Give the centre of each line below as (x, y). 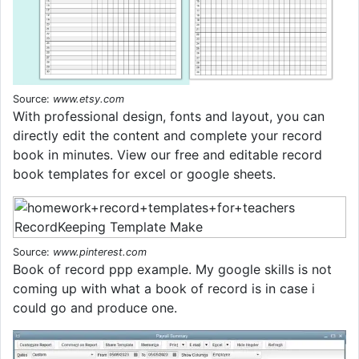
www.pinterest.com (100, 252)
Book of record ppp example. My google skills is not (172, 270)
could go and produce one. (95, 308)
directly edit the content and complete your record (167, 136)
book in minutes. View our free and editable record (167, 155)
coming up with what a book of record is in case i (164, 289)
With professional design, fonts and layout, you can (169, 117)
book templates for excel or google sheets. (144, 174)
